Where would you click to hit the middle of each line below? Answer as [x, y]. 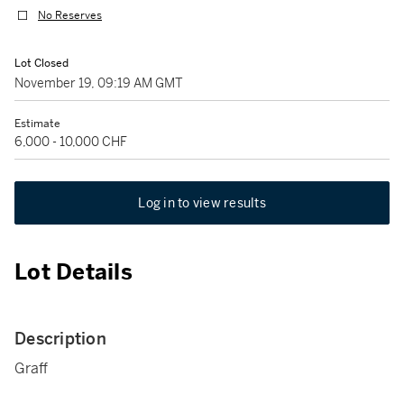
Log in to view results [202, 203]
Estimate [37, 124]
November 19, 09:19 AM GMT [99, 83]
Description [60, 339]
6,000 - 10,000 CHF [71, 142]
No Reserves [70, 16]
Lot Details [73, 272]
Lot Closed [41, 63]
